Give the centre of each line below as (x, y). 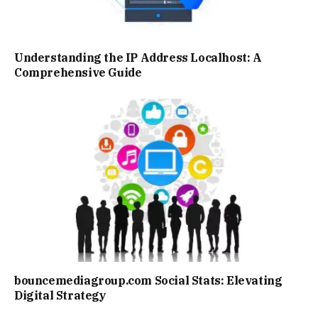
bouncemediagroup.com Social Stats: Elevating (148, 280)
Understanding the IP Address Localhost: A (138, 58)
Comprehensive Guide (78, 73)
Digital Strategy (60, 295)
